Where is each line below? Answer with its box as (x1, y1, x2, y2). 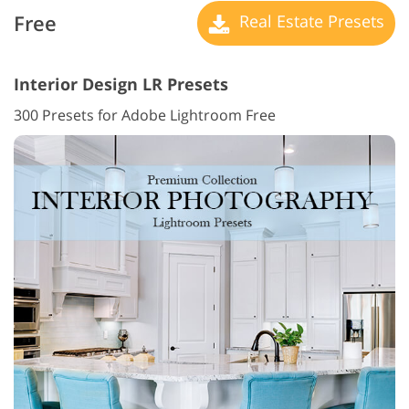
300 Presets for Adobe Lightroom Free (14, 104, 276, 125)
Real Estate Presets (235, 10, 384, 33)
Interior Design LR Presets (14, 72, 228, 95)
